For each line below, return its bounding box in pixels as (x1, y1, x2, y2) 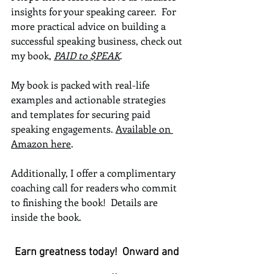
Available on (116, 122, 173, 136)
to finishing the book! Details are (11, 196, 160, 209)
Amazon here (11, 137, 71, 150)
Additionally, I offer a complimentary (11, 166, 178, 180)
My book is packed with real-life (11, 78, 152, 92)
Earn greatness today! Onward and (14, 246, 182, 259)
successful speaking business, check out (11, 34, 185, 48)
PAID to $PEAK (54, 49, 120, 62)
